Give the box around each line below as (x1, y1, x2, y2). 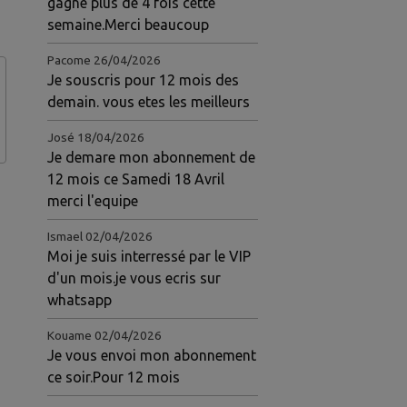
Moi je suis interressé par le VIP (47, 248, 252, 265)
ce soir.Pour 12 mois (47, 369, 181, 386)
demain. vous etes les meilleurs (47, 94, 251, 111)
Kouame (47, 328, 93, 343)
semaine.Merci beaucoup (47, 16, 210, 34)
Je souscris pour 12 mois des (47, 72, 240, 89)
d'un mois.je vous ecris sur (47, 270, 222, 287)
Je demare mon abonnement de (47, 149, 256, 166)
